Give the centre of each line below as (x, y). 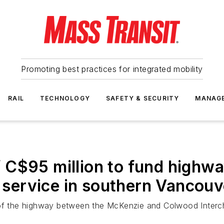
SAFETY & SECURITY (143, 98)
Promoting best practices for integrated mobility (112, 69)
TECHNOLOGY (65, 98)
